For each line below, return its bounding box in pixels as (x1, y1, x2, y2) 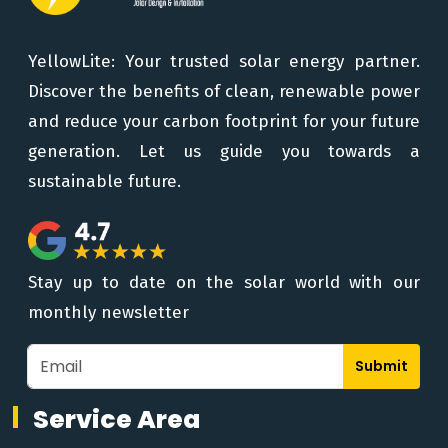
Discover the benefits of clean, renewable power (28, 81, 420, 102)
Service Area (33, 402, 200, 437)
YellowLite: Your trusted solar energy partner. (28, 51, 420, 72)
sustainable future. (28, 171, 181, 192)
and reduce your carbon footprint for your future (28, 111, 420, 132)
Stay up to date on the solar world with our (28, 272, 420, 293)
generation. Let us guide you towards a (28, 141, 420, 162)
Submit (355, 356, 408, 376)
